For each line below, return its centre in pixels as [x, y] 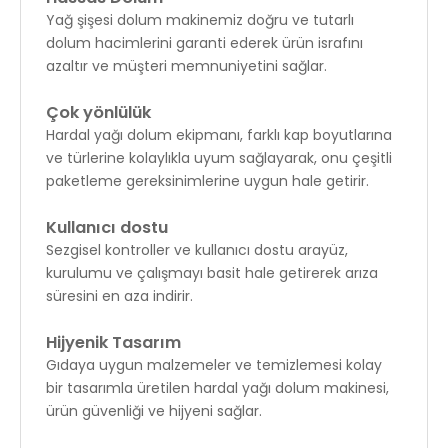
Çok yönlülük [98, 112]
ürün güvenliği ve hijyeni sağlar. [154, 411]
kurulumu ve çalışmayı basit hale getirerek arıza [212, 273]
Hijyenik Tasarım [113, 342]
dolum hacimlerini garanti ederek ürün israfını [204, 43]
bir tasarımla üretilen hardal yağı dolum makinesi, [217, 388]
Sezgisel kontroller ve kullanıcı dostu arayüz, [197, 250]
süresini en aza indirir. [119, 296]
